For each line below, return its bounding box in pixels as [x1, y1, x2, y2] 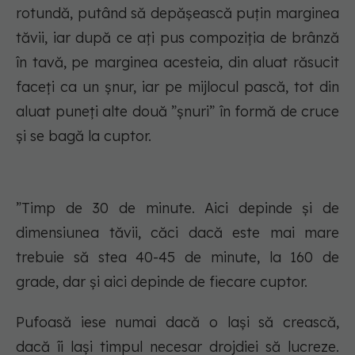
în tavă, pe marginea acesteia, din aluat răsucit [16, 53, 339, 72]
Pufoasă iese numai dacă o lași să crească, [16, 313, 339, 332]
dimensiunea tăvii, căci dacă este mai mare [16, 223, 339, 242]
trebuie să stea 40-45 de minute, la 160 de [16, 248, 339, 267]
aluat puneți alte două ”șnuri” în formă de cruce [16, 102, 339, 121]
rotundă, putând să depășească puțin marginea [16, 4, 339, 23]
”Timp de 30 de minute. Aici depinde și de [16, 199, 339, 218]
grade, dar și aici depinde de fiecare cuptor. [16, 273, 307, 292]
